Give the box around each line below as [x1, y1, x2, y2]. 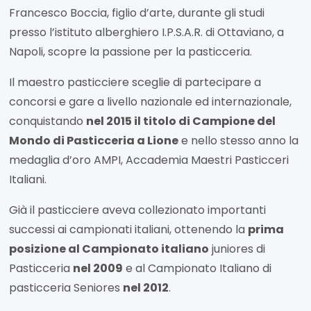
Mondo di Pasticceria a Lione [9, 133, 179, 149]
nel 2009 [73, 260, 124, 277]
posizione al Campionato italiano [9, 241, 210, 258]
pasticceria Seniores [9, 280, 124, 296]
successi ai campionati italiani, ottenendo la [9, 221, 249, 238]
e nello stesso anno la [178, 133, 299, 149]
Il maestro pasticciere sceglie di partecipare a [9, 74, 262, 91]
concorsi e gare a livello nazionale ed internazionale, [9, 94, 292, 110]
